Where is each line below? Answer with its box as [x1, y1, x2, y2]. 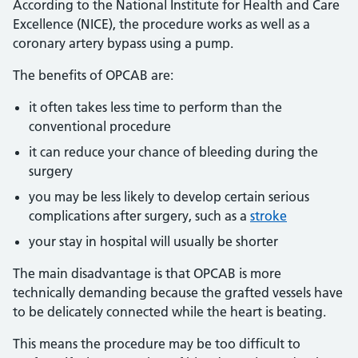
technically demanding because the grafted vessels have [13, 284, 343, 300]
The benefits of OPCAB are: [13, 67, 173, 83]
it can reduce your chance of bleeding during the [29, 144, 318, 160]
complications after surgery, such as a [29, 208, 250, 224]
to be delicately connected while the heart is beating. [13, 304, 326, 320]
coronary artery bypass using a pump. [13, 35, 233, 51]
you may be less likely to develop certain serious [29, 189, 309, 205]
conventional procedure [29, 118, 174, 134]
